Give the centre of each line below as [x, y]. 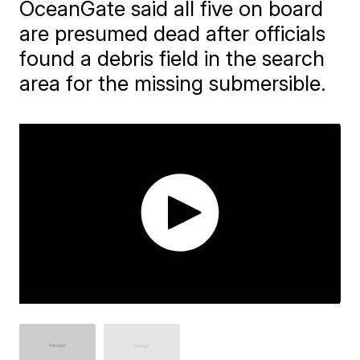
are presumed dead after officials [173, 33]
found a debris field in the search [172, 58]
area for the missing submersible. [173, 83]
